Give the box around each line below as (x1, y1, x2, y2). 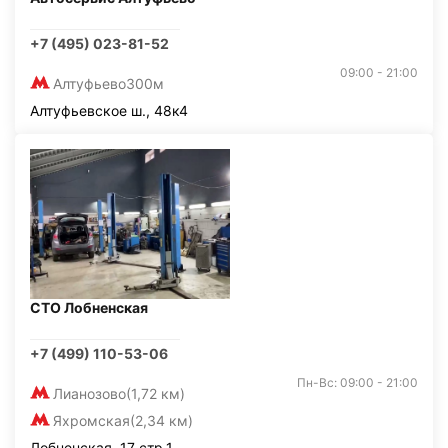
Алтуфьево (53, 75, 126, 92)
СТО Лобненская (30, 299, 148, 316)
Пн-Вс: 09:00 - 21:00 (297, 375, 418, 390)
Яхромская (53, 412, 130, 429)
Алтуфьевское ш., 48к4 (30, 102, 188, 119)
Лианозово (53, 385, 126, 402)
